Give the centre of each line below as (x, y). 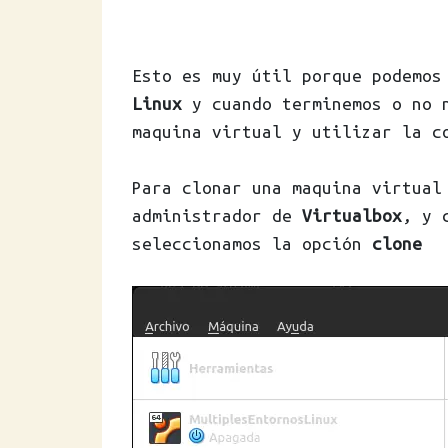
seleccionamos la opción (252, 243)
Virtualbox (352, 215)
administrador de (217, 215)
